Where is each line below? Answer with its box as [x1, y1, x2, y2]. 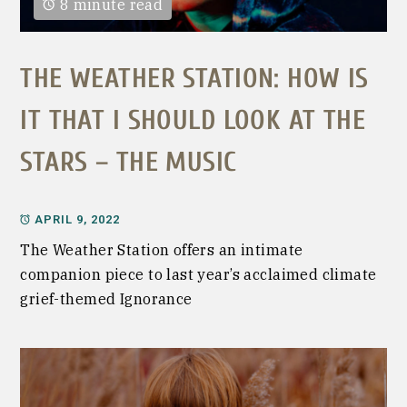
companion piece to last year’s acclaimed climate [20, 265, 377, 284]
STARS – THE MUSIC [20, 145, 237, 178]
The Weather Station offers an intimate [20, 241, 303, 260]
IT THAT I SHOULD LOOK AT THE [20, 104, 366, 136]
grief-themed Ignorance [20, 290, 193, 309]
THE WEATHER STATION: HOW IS [20, 62, 369, 94]
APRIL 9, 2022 [35, 213, 121, 227]
